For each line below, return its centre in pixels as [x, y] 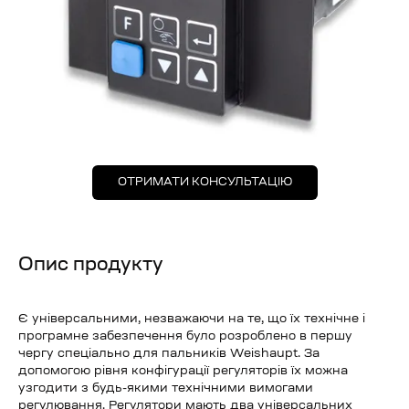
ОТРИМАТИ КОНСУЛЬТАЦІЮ [204, 183]
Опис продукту [91, 266]
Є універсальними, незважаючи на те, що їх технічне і [192, 319]
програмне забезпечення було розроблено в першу [185, 336]
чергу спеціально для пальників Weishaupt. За [169, 354]
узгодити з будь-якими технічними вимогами [166, 388]
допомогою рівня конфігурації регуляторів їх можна [183, 371]
